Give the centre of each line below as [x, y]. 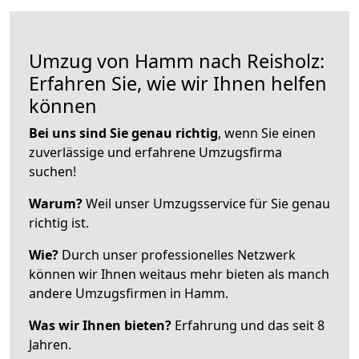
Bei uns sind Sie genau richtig [123, 133]
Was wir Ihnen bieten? [100, 325]
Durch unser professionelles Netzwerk [177, 254]
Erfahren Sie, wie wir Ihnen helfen [178, 83]
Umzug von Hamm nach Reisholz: [177, 61]
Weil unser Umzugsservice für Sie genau [206, 203]
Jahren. [50, 344]
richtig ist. [59, 222]
